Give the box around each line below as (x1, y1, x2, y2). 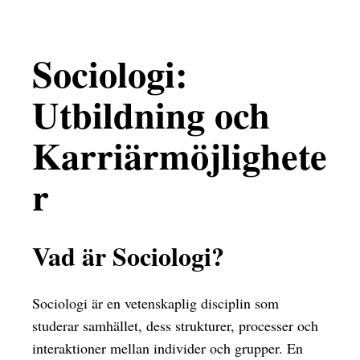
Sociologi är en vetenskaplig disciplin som (32, 292, 279, 313)
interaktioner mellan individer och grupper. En (32, 337, 303, 358)
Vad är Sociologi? (32, 237, 224, 276)
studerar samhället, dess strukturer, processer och (32, 315, 318, 335)
